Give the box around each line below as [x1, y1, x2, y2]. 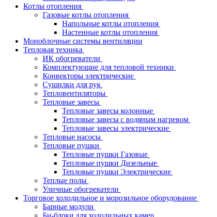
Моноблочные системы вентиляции [23, 37, 142, 45]
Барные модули [43, 202, 95, 211]
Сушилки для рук [43, 80, 103, 89]
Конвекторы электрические [43, 72, 136, 80]
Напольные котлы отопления [62, 19, 160, 28]
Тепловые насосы [43, 133, 103, 141]
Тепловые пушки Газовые [62, 150, 150, 158]
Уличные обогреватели [43, 185, 121, 193]
